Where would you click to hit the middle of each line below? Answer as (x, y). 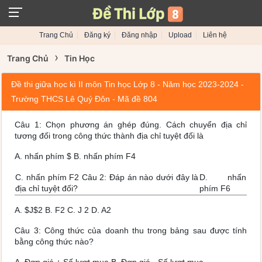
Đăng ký (97, 35)
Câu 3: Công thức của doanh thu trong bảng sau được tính (131, 230)
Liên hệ (215, 35)
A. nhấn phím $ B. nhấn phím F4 (75, 156)
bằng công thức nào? (54, 242)
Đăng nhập (139, 35)
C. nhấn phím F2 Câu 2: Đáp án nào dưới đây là (107, 177)
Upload (180, 35)
